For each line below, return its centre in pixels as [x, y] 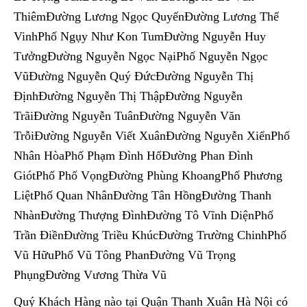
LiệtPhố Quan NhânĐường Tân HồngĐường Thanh [143, 195]
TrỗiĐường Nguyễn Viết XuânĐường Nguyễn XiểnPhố [152, 135]
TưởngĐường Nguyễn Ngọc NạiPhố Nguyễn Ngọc [141, 56]
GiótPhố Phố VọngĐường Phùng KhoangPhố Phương [148, 175]
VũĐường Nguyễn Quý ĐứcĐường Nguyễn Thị [134, 76]
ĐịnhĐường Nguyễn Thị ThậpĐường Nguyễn [128, 96]
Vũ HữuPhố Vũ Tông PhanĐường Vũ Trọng [125, 255]
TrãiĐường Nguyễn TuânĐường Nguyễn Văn [127, 115]
